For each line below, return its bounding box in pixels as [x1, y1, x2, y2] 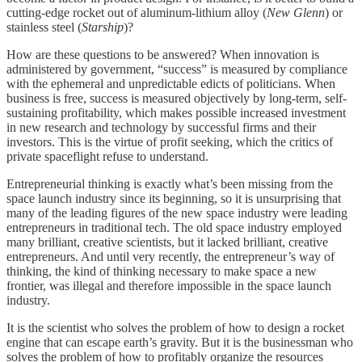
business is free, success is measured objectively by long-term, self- [6, 90, 347, 105]
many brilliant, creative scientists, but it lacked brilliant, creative [6, 234, 328, 249]
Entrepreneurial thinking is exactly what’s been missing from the [6, 176, 333, 191]
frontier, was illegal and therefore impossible [6, 278, 231, 293]
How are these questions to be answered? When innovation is [6, 47, 319, 61]
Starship [82, 19, 124, 34]
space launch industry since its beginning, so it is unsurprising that [6, 191, 341, 205]
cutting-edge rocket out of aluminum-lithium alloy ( [6, 5, 267, 19]
